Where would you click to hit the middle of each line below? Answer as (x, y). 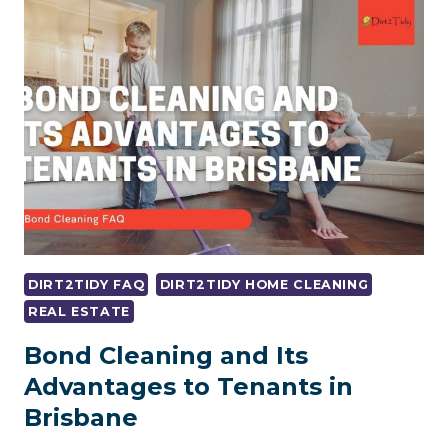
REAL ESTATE (79, 312)
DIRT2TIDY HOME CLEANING (264, 285)
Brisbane (81, 417)
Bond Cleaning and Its (166, 355)
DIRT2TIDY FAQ (86, 285)
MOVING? (163, 91)
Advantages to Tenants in (188, 386)
